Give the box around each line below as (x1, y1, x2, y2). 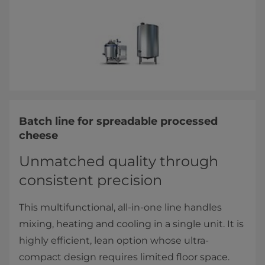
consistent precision (19, 172, 162, 189)
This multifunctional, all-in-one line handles (19, 202, 222, 214)
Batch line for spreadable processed (19, 115, 218, 128)
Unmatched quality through (19, 153, 218, 170)
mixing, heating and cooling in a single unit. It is (19, 218, 244, 230)
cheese (19, 129, 61, 143)
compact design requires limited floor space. (19, 251, 230, 263)
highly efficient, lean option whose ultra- (19, 235, 209, 247)
